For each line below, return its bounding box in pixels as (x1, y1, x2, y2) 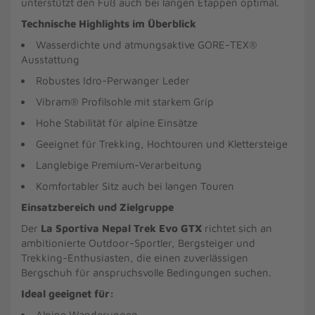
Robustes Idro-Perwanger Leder (36, 75, 190, 86)
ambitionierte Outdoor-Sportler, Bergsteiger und (21, 237, 255, 249)
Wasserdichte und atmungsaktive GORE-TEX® (36, 39, 257, 51)
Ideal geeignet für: (21, 288, 114, 300)
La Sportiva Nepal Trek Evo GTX (41, 222, 202, 234)
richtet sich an (202, 222, 272, 234)
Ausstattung (21, 53, 79, 65)
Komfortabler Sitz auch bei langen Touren (36, 180, 234, 192)
